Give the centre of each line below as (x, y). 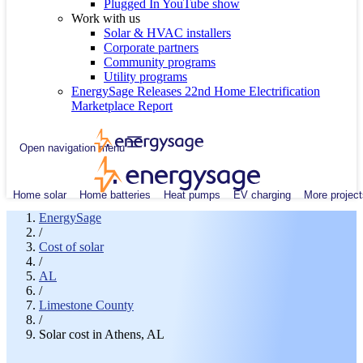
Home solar (40, 194)
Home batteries (115, 194)
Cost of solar (71, 247)
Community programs (160, 62)
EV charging (262, 194)
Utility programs (145, 77)
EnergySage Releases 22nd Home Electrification (196, 91)
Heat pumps (192, 194)
